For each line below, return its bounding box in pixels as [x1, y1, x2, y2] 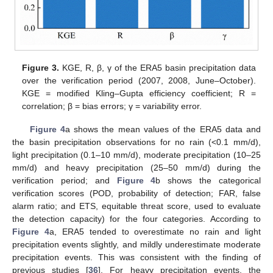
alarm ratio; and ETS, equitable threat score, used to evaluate [12, 200, 261, 211]
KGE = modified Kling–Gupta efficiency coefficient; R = [22, 88, 256, 98]
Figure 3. [22, 62, 60, 73]
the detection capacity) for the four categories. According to [12, 213, 261, 224]
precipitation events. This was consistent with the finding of [12, 252, 261, 262]
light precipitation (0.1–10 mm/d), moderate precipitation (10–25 [12, 149, 261, 160]
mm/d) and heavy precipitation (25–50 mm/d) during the [12, 162, 261, 172]
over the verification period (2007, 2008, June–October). [22, 75, 256, 85]
